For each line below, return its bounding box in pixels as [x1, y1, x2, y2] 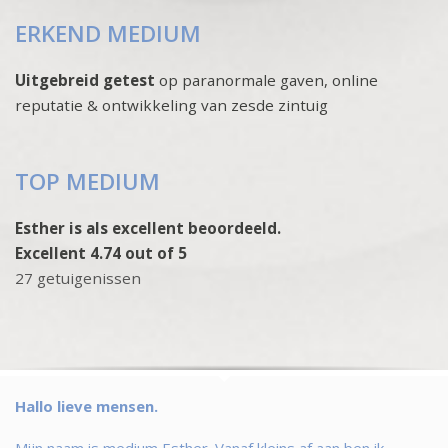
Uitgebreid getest [15, 69, 155, 90]
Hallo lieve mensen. [15, 395, 158, 416]
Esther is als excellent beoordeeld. [15, 217, 281, 238]
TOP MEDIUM [15, 165, 160, 197]
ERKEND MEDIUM [15, 17, 201, 49]
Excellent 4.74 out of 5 [15, 242, 187, 263]
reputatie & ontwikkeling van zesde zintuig [15, 94, 328, 115]
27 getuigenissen [15, 267, 141, 288]
